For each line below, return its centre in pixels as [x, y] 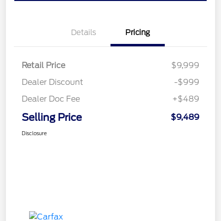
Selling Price [52, 117]
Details [83, 32]
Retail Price [43, 65]
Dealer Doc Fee [51, 99]
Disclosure [34, 133]
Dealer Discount [53, 82]
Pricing [138, 32]
